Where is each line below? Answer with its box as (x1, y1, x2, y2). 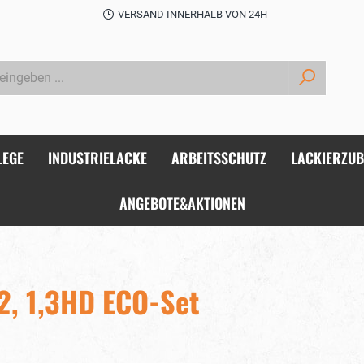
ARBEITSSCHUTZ (171, 147, 266, 168)
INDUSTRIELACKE (48, 147, 147, 168)
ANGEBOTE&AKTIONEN (119, 193, 245, 214)
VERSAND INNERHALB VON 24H (117, 8, 267, 20)
